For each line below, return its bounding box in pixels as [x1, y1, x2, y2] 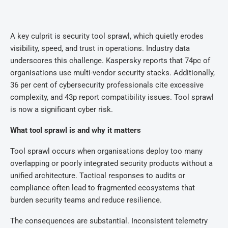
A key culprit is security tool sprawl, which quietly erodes [10, 32, 204, 41]
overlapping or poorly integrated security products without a [10, 159, 213, 168]
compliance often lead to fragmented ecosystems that [10, 183, 195, 192]
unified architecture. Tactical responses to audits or [10, 171, 185, 180]
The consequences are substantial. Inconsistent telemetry [10, 216, 208, 225]
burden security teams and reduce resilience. [10, 195, 162, 205]
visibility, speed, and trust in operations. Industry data [10, 44, 190, 53]
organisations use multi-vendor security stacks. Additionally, [10, 68, 215, 77]
